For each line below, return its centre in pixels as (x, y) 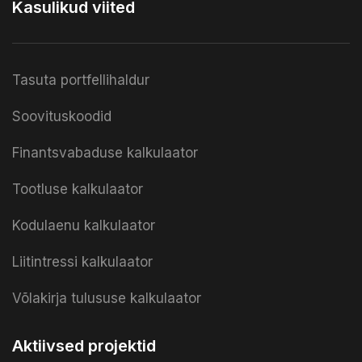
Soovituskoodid (62, 116)
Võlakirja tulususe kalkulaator (107, 298)
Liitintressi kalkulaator (82, 261)
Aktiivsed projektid (84, 345)
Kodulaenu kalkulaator (84, 225)
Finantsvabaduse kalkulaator (105, 152)
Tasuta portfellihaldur (81, 80)
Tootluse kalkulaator (78, 189)
